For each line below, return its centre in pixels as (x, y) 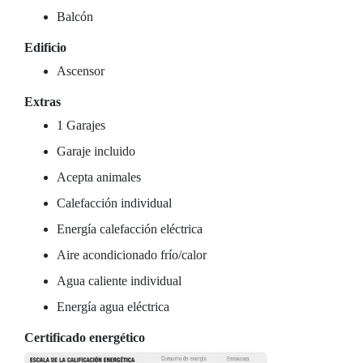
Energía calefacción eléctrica (130, 229)
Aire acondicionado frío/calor (132, 255)
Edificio (45, 47)
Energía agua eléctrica (113, 307)
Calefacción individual (114, 203)
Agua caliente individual (119, 281)
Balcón (75, 17)
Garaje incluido (96, 151)
